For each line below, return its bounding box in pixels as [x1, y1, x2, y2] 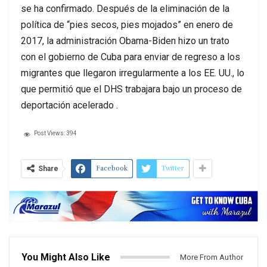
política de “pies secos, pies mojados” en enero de [21, 19, 233, 31]
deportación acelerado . [21, 100, 118, 111]
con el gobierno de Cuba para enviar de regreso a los [21, 51, 240, 63]
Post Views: [34, 130, 65, 137]
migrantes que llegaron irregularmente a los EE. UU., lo [21, 67, 244, 79]
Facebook [96, 164, 128, 173]
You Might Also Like [21, 251, 110, 263]
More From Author [180, 252, 243, 262]
